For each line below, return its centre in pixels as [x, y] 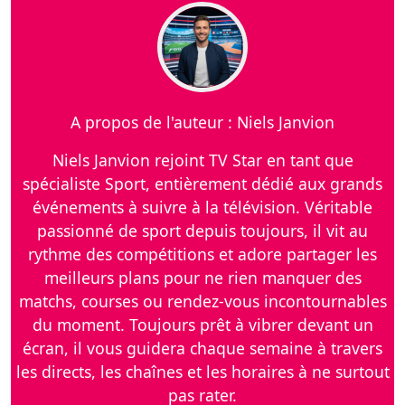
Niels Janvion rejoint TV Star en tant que [202, 160]
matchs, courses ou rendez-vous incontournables [202, 301]
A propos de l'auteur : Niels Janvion [202, 122]
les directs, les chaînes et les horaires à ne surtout [202, 372]
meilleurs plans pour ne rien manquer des [202, 278]
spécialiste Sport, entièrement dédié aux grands [202, 184]
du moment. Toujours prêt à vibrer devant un [202, 325]
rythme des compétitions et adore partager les [202, 254]
